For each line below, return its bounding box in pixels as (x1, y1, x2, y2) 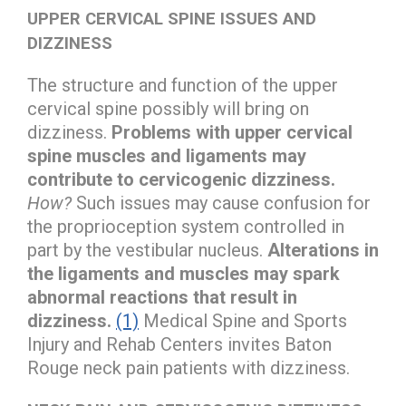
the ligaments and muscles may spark (27, 262, 340, 285)
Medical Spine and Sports (139, 309, 347, 332)
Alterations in (263, 238, 379, 261)
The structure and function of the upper (27, 73, 338, 96)
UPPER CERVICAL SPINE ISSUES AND (27, 8, 316, 29)
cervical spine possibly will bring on (27, 97, 309, 120)
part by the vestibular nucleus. (27, 238, 263, 261)
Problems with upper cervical (107, 121, 353, 143)
